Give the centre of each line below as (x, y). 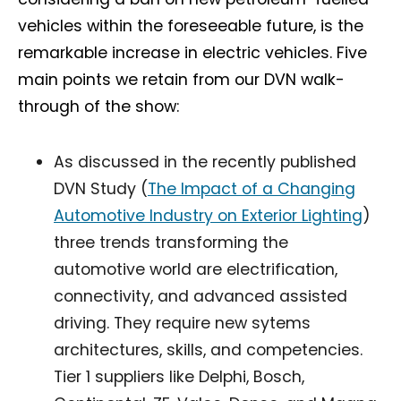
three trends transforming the (171, 243)
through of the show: (98, 107)
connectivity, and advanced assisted (200, 296)
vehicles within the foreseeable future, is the (191, 26)
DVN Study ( (101, 189)
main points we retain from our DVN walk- (181, 80)
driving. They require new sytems (182, 323)
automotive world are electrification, (196, 269)
